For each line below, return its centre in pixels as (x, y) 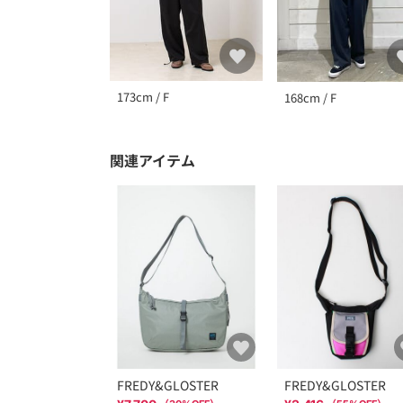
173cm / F (143, 97)
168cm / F (310, 98)
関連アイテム (152, 161)
